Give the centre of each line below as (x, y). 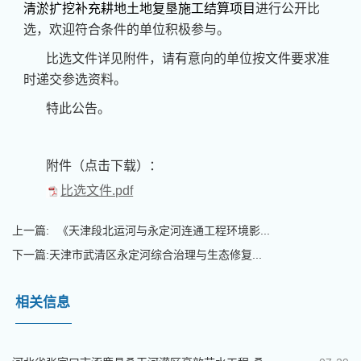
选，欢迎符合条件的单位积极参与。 (127, 29)
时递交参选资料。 (75, 79)
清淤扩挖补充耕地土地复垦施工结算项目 (140, 8)
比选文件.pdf (97, 191)
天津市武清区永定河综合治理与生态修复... (156, 255)
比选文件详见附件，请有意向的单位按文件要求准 (188, 58)
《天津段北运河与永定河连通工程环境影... (164, 231)
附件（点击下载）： (104, 166)
